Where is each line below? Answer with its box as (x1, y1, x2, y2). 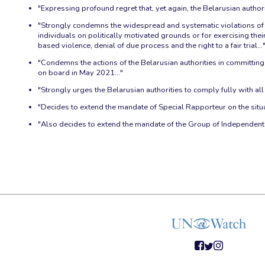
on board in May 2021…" (38, 67, 123, 78)
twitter (203, 251, 218, 258)
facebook (194, 251, 213, 258)
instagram (213, 251, 232, 258)
